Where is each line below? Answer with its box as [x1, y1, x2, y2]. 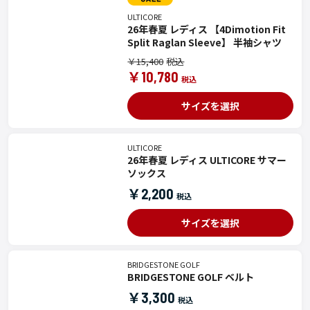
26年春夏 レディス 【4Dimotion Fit [127, 21, 286, 36]
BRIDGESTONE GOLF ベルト [127, 269, 255, 284]
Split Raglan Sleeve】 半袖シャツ [127, 35, 282, 49]
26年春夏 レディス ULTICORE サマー [127, 152, 287, 167]
